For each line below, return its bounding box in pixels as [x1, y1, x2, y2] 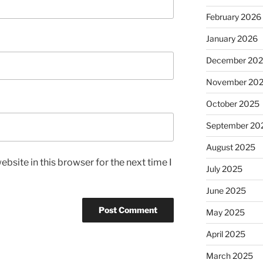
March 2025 [205, 250, 253, 261]
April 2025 [205, 228, 245, 239]
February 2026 [205, 11, 261, 22]
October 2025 [205, 98, 259, 109]
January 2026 [205, 33, 258, 43]
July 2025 [205, 163, 242, 174]
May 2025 [205, 207, 245, 217]
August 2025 [205, 141, 255, 152]
